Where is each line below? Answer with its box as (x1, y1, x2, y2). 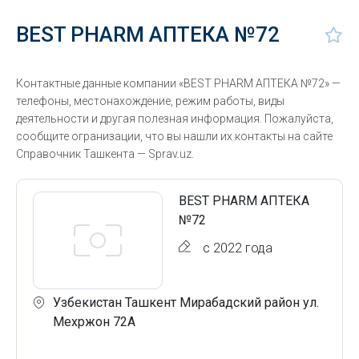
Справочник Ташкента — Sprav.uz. (16, 147, 194, 160)
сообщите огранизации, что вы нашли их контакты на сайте (16, 130, 333, 143)
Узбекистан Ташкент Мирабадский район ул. (53, 295, 319, 310)
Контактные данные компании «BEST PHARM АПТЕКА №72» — (16, 77, 341, 90)
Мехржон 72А (53, 314, 135, 329)
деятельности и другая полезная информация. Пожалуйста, (16, 112, 333, 125)
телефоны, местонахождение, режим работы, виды (16, 95, 284, 107)
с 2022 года (203, 240, 272, 256)
